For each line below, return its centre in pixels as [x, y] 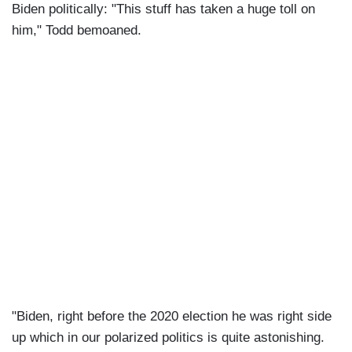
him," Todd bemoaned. [79, 31]
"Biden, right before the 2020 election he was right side [172, 317]
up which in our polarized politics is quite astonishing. [168, 338]
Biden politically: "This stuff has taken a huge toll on [163, 9]
